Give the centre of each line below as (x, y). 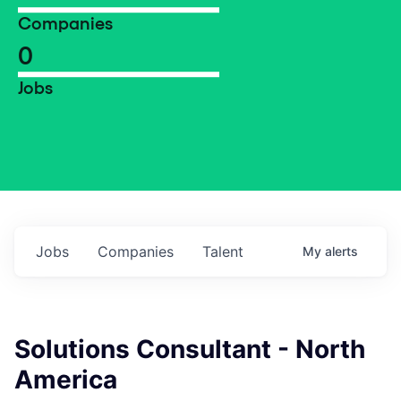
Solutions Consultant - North (190, 349)
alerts (341, 251)
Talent (223, 252)
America (66, 380)
